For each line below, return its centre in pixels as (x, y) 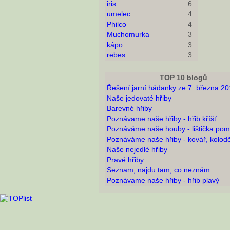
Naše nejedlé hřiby (137, 150)
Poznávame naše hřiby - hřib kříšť (162, 119)
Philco (117, 24)
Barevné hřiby (129, 109)
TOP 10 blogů (184, 78)
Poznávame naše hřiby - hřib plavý (163, 180)
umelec (119, 14)
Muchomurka (128, 35)
